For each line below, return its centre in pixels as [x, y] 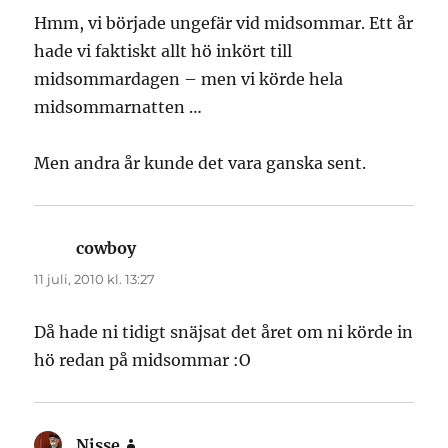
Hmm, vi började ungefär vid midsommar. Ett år [224, 22]
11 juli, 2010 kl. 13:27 [95, 278]
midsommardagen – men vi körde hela [189, 78]
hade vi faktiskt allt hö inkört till [163, 50]
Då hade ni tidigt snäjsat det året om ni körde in [224, 331]
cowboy [106, 247]
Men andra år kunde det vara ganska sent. [200, 162]
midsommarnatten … [118, 106]
